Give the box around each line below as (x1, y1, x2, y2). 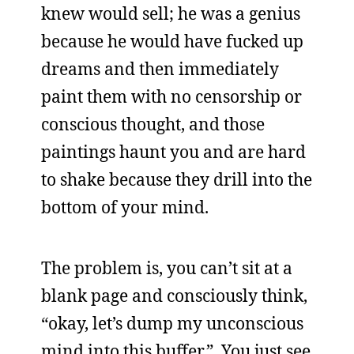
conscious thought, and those (41, 113, 265, 135)
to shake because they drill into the (41, 168, 312, 190)
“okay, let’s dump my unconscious (41, 312, 303, 334)
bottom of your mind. (41, 196, 209, 218)
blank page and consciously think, (41, 284, 307, 307)
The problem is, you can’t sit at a (41, 257, 292, 279)
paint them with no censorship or (41, 85, 302, 107)
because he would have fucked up (41, 30, 303, 52)
